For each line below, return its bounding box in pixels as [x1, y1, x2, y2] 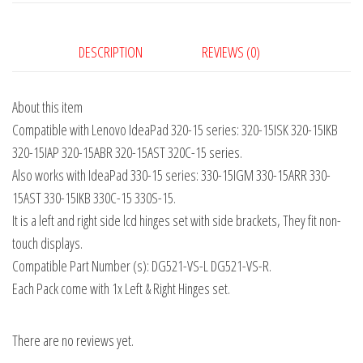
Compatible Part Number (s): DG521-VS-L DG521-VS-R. [12, 256, 271, 276]
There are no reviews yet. [12, 331, 134, 351]
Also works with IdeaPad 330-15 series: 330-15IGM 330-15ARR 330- [12, 165, 331, 186]
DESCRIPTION [79, 42, 143, 62]
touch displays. [12, 233, 83, 254]
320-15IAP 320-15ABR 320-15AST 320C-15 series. [12, 143, 242, 163]
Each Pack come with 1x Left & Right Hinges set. [12, 279, 230, 299]
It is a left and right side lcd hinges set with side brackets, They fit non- [12, 211, 341, 231]
